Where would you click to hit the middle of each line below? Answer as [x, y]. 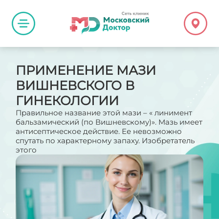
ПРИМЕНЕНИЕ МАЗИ [86, 70]
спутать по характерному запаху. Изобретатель [105, 141]
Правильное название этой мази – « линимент [104, 113]
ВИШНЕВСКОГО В [75, 85]
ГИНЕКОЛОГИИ [67, 100]
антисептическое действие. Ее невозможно [99, 131]
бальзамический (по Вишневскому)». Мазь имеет [109, 122]
